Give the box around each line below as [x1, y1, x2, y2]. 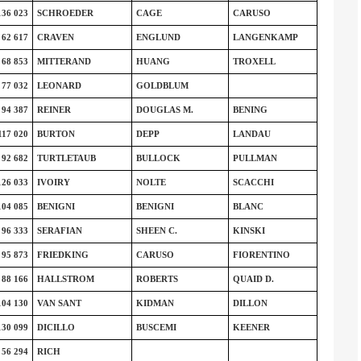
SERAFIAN [36, 226, 82, 235]
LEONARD [36, 81, 81, 90]
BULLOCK [135, 153, 180, 163]
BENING [232, 105, 268, 114]
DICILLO [36, 322, 75, 332]
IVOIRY [36, 177, 70, 187]
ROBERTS [135, 274, 178, 284]
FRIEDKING [36, 250, 89, 259]
